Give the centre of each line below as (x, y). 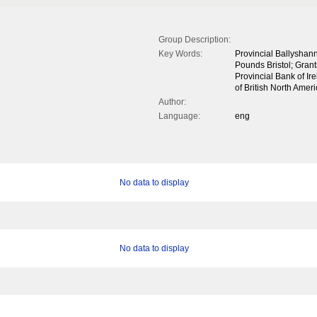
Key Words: (180, 54)
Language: (179, 116)
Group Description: (195, 40)
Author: (172, 102)
